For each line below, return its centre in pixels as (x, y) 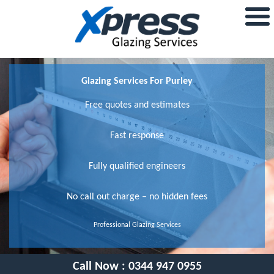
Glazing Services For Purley (137, 81)
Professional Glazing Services (137, 225)
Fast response (137, 135)
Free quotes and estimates (137, 105)
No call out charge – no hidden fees (137, 197)
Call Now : (100, 266)
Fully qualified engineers (137, 166)
